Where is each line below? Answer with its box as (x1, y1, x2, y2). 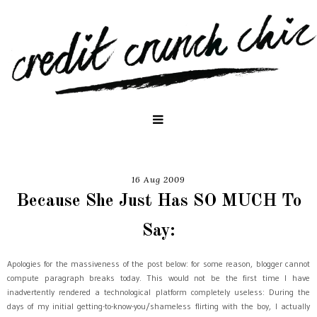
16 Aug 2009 (132, 173, 185, 185)
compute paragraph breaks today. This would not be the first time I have (7, 272, 310, 283)
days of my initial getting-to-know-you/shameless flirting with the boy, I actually (7, 300, 310, 311)
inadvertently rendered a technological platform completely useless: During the (7, 286, 310, 297)
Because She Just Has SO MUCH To (16, 192, 301, 210)
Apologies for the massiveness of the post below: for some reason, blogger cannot (7, 258, 310, 269)
